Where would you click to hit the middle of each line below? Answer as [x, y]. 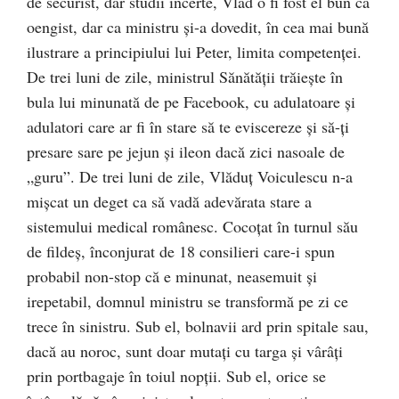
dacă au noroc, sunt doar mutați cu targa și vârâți [185, 351]
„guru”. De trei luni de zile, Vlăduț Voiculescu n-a [190, 177]
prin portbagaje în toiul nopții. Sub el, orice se [176, 376]
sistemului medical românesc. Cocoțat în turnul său [192, 227]
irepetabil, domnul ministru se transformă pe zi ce [187, 301]
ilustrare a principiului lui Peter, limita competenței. [194, 52]
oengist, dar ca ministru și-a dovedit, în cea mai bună [198, 27]
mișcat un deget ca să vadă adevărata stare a [169, 202]
